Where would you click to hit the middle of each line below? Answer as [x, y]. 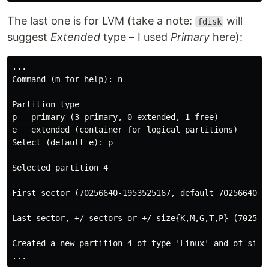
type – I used [135, 37]
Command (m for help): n [67, 79]
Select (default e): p [62, 142]
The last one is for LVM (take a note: [101, 21]
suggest [29, 37]
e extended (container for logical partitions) [125, 130]
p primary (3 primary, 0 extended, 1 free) [115, 117]
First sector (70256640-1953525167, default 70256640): [139, 193]
